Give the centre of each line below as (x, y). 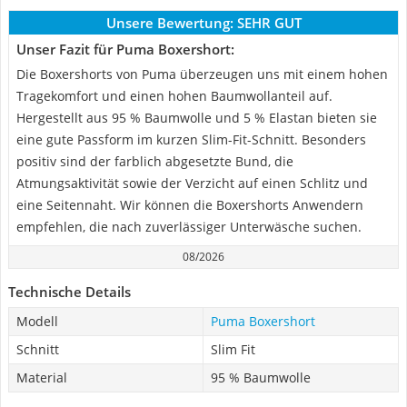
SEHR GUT (269, 23)
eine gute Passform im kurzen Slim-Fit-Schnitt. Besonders (191, 139)
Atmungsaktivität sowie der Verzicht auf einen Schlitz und (192, 183)
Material (42, 377)
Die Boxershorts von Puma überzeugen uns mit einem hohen (202, 74)
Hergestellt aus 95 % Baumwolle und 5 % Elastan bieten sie (197, 118)
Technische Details (69, 292)
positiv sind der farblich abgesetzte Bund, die (155, 161)
